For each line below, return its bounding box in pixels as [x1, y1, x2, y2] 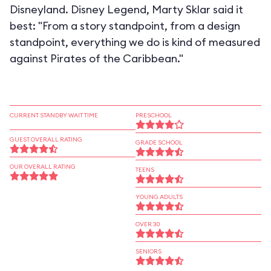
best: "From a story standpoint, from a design [10, 19, 240, 33]
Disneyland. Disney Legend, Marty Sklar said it [10, 2, 243, 16]
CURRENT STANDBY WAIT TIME [10, 111, 98, 119]
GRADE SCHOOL [135, 139, 183, 146]
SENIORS [135, 247, 162, 255]
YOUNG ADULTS [135, 193, 183, 201]
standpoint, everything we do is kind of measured [10, 35, 260, 49]
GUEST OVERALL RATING [10, 135, 82, 143]
